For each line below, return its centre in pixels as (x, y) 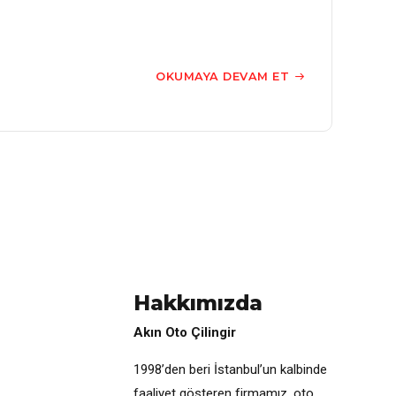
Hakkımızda (198, 302)
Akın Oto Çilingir (185, 333)
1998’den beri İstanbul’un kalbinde (230, 370)
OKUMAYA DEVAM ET (222, 76)
